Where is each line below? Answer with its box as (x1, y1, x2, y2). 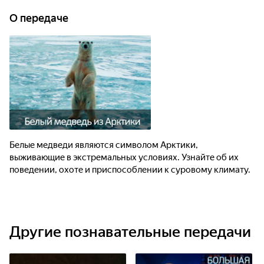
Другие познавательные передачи (9, 223, 251, 240)
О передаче (9, 12, 68, 24)
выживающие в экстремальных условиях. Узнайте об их (9, 152, 239, 163)
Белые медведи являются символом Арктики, (9, 140, 198, 150)
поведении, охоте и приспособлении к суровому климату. (9, 164, 250, 175)
